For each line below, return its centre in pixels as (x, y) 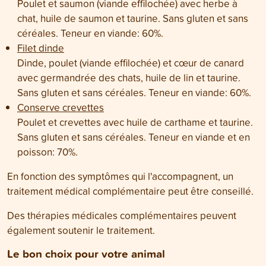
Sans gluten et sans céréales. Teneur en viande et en (134, 137)
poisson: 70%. (47, 152)
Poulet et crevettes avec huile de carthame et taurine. (135, 122)
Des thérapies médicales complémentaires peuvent (122, 216)
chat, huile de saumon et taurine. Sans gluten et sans (133, 18)
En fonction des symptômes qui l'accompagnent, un (120, 176)
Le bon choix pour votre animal (86, 254)
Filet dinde (41, 48)
